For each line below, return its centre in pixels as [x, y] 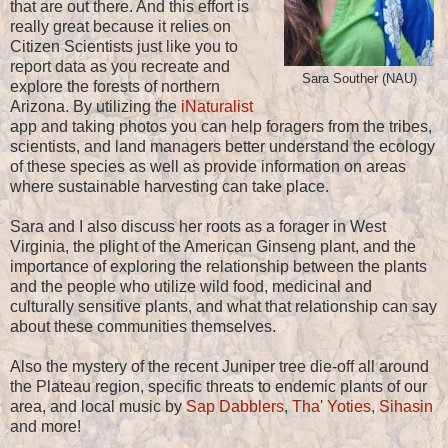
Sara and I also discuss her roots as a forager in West [198, 226]
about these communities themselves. [143, 326]
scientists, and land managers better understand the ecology [222, 146]
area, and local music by [98, 406]
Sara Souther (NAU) [359, 78]
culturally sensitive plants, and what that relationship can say [223, 306]
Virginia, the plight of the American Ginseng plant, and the [213, 246]
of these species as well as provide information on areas [208, 166]
